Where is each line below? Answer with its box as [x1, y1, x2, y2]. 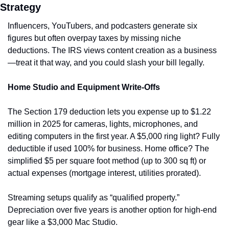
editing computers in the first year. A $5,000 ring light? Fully [8, 132, 220, 141]
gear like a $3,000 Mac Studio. [8, 218, 118, 226]
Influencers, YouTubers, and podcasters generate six [8, 21, 197, 30]
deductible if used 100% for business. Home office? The [8, 144, 209, 153]
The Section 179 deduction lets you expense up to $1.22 [8, 107, 211, 116]
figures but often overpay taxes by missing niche [8, 34, 181, 42]
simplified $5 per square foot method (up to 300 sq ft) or [8, 156, 206, 165]
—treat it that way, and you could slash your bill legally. [8, 58, 204, 67]
